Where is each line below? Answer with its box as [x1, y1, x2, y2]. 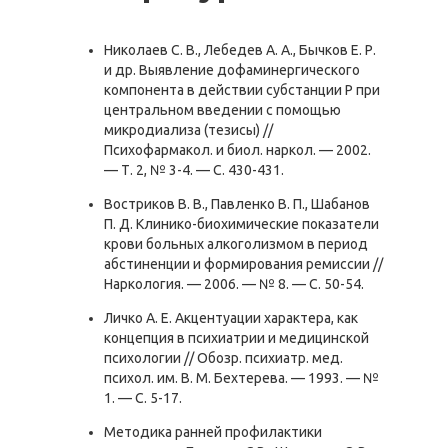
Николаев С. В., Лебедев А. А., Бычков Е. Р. [104, 42, 376, 58]
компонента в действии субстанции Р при [104, 82, 380, 98]
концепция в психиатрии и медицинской [104, 330, 369, 346]
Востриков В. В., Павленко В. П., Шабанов [104, 196, 370, 212]
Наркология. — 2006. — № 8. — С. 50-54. [104, 276, 364, 292]
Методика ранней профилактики [104, 424, 322, 440]
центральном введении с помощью [104, 102, 341, 118]
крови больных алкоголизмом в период [104, 236, 368, 252]
